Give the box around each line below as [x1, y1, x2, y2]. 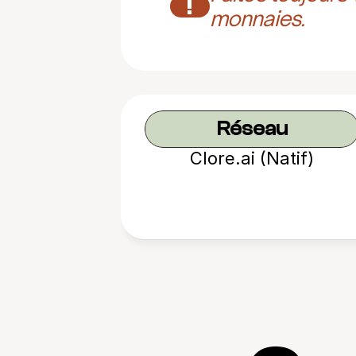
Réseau [216, 118, 288, 140]
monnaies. [209, 6, 305, 31]
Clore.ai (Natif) [189, 148, 314, 168]
